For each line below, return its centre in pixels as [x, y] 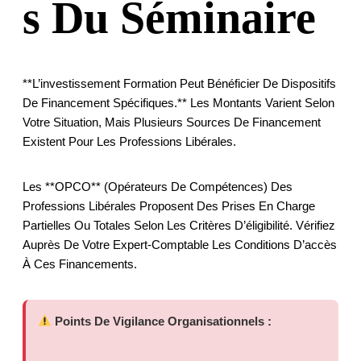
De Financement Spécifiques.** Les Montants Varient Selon [178, 102]
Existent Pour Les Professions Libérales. [129, 141]
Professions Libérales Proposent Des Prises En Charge [169, 205]
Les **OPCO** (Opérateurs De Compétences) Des [158, 186]
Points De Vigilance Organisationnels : [162, 321]
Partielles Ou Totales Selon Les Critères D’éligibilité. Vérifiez [179, 225]
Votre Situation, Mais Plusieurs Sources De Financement [172, 122]
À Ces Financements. [80, 263]
